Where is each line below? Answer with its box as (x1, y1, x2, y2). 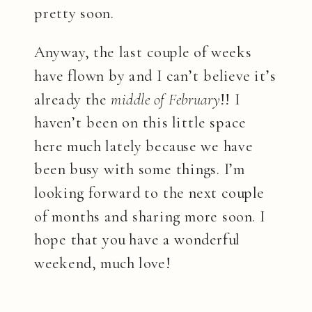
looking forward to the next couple (34, 183, 265, 203)
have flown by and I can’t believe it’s (34, 66, 276, 86)
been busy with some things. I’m (34, 160, 246, 180)
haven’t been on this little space (34, 113, 247, 133)
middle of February (111, 90, 220, 110)
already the (34, 90, 111, 110)
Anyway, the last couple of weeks (34, 43, 252, 63)
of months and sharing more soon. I (34, 207, 265, 227)
